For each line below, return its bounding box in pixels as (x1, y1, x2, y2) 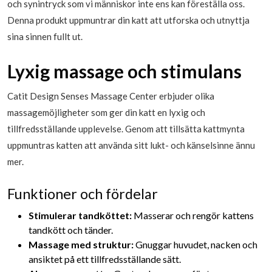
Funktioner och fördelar (7, 185, 158, 202)
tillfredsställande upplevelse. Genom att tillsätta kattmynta (7, 123, 245, 134)
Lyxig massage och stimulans (7, 59, 242, 82)
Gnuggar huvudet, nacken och (134, 238, 257, 250)
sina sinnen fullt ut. (7, 30, 83, 42)
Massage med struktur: (29, 238, 134, 250)
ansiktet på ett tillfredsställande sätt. (29, 253, 181, 265)
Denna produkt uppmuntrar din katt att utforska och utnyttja (7, 14, 250, 25)
